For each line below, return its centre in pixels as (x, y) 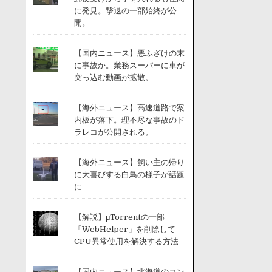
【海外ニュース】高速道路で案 (129, 108)
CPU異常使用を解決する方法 (126, 241)
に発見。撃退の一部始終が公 (125, 11)
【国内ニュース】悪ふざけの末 (129, 53)
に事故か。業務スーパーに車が (129, 65)
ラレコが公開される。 (113, 132)
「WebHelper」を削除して (124, 229)
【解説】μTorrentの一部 (119, 217)
